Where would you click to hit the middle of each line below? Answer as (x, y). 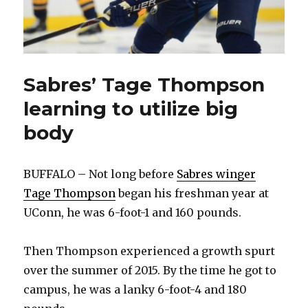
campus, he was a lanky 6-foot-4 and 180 (135, 290)
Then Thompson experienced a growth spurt (150, 251)
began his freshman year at (192, 194)
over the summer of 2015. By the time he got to (150, 271)
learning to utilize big (131, 109)
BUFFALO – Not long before (100, 174)
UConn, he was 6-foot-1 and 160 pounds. (133, 213)
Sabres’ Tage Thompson (144, 85)
